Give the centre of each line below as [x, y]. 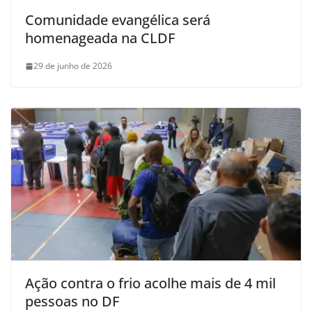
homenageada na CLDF [100, 38]
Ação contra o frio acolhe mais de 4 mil [150, 283]
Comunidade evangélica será [118, 20]
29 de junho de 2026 [73, 66]
